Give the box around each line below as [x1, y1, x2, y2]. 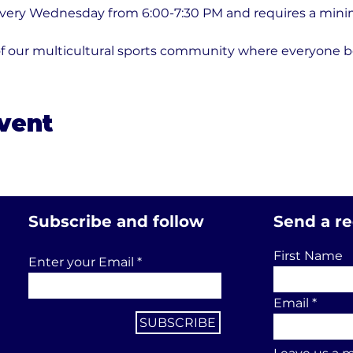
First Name [273, 247, 343, 263]
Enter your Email [28, 254, 134, 269]
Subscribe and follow [28, 211, 204, 231]
